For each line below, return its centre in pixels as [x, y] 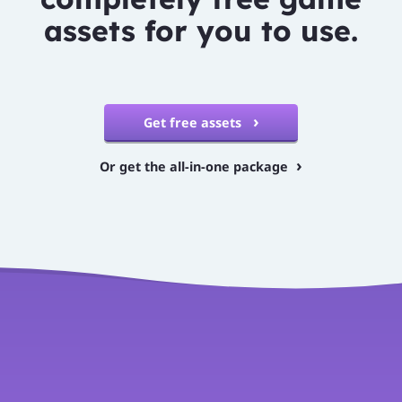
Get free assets [194, 122]
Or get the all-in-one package [194, 167]
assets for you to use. [201, 30]
